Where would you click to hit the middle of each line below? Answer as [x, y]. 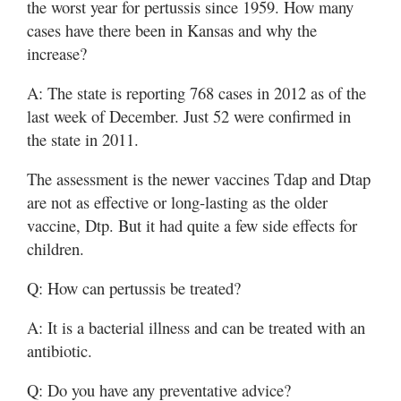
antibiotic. [60, 350]
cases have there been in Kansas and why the [172, 30]
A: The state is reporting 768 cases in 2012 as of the [196, 92]
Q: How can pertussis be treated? [134, 287]
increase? [57, 53]
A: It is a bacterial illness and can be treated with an [196, 327]
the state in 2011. [83, 139]
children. [55, 248]
